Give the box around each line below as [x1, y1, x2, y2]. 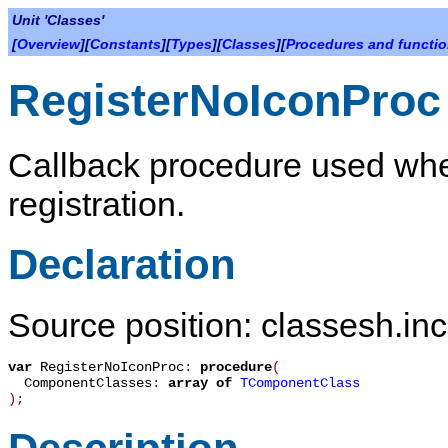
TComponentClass [240, 375, 360, 392]
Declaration [8, 240, 236, 288]
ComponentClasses [8, 375, 152, 392]
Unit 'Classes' [12, 12, 104, 28]
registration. [8, 184, 185, 223]
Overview [17, 36, 80, 52]
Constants [90, 36, 161, 52]
